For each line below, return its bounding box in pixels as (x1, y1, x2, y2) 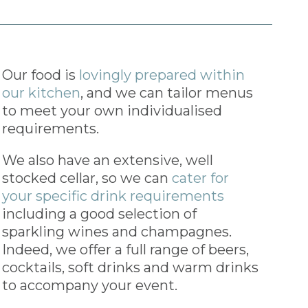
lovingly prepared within (78, 66, 245, 83)
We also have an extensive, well (1, 151, 213, 168)
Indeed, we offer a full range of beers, (1, 241, 249, 258)
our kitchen (1, 84, 80, 101)
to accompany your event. (1, 276, 177, 294)
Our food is (1, 66, 79, 83)
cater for (171, 169, 229, 186)
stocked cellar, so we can (1, 169, 172, 186)
